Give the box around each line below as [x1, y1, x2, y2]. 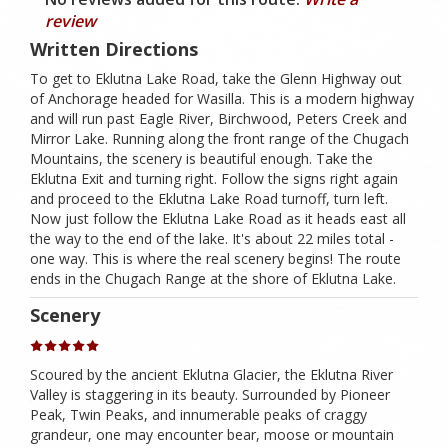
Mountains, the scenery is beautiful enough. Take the [30, 149, 373, 169]
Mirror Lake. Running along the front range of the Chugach [30, 129, 409, 149]
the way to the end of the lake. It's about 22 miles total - [30, 229, 394, 249]
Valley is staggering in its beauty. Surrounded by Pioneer [30, 384, 390, 404]
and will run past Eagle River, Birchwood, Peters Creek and [30, 109, 407, 129]
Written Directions [30, 37, 198, 62]
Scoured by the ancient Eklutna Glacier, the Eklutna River [30, 364, 393, 384]
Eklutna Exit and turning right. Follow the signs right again [30, 169, 398, 189]
